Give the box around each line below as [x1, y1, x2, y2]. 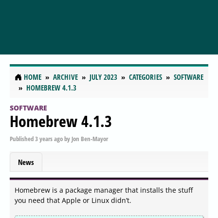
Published [10, 134, 35, 143]
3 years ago [35, 134, 63, 143]
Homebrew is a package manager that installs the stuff [15, 185, 193, 195]
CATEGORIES [129, 72, 162, 82]
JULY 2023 [90, 72, 117, 82]
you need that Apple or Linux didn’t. [15, 196, 131, 205]
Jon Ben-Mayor [72, 134, 108, 143]
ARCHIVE [53, 72, 78, 82]
